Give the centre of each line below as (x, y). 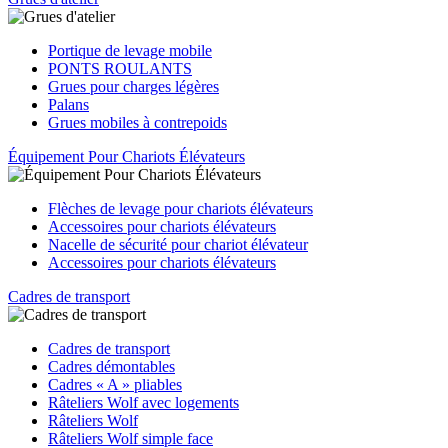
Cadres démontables (111, 366)
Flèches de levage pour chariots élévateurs (180, 208)
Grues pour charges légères (133, 86)
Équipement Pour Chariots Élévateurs (126, 156)
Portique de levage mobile (130, 50)
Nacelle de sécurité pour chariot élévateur (178, 244)
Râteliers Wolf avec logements (143, 402)
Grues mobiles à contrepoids (137, 122)
